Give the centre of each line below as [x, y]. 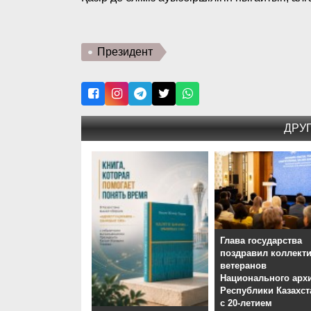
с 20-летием [246, 303]
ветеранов [244, 266]
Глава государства [261, 241]
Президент [125, 52]
